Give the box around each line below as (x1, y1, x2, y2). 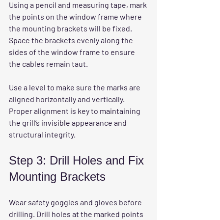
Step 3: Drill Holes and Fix (9, 154, 147, 167)
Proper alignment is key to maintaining (9, 106, 142, 116)
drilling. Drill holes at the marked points (9, 209, 145, 219)
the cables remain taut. (9, 59, 88, 69)
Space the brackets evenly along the (9, 35, 135, 45)
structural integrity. (9, 130, 76, 139)
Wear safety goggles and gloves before (9, 197, 143, 207)
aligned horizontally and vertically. (9, 94, 126, 104)
